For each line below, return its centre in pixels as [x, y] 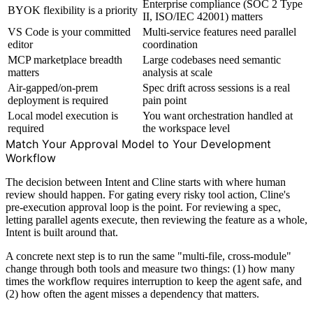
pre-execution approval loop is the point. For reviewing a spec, [143, 207]
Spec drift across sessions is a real [216, 87]
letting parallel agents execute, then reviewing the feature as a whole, [156, 219]
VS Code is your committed [69, 31]
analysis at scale [177, 72]
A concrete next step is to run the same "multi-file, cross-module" [148, 256]
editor [20, 44]
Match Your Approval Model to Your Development [138, 144]
